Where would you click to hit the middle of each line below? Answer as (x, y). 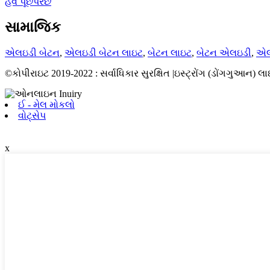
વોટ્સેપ (32, 116)
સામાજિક (33, 27)
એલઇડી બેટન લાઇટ (104, 53)
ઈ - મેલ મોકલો (46, 105)
